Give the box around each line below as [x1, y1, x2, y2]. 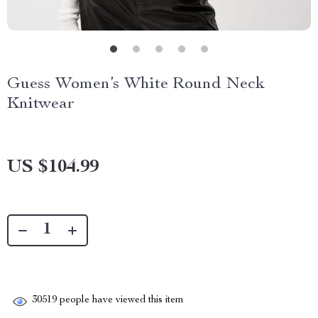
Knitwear [7, 96, 75, 113]
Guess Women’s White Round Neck [7, 76, 265, 93]
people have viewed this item [57, 295, 184, 306]
